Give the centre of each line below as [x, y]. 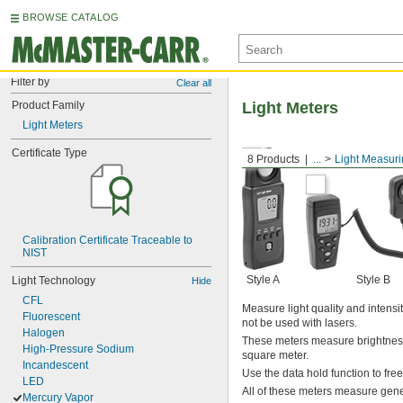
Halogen [44, 333]
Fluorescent [51, 317]
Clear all [194, 83]
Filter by [30, 82]
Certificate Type [49, 153]
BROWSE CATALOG [71, 17]
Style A [263, 280]
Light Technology [54, 281]
